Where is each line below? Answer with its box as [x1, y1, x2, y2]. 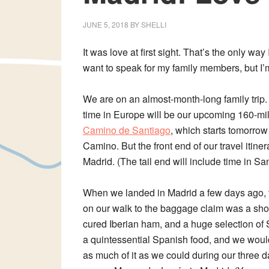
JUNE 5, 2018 [83, 19, 128, 29]
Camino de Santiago [83, 123, 171, 137]
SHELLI [141, 19, 166, 29]
